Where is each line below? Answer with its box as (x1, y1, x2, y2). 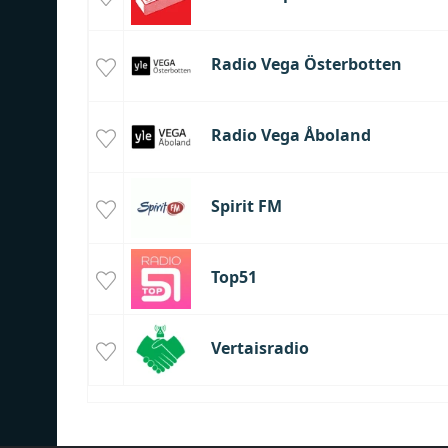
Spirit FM (210, 195, 282, 218)
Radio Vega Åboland (210, 124, 371, 147)
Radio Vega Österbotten (210, 53, 402, 76)
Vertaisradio (210, 337, 309, 360)
